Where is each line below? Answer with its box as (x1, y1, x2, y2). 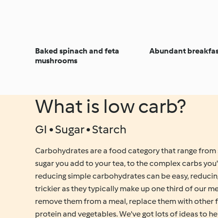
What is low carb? (35, 94, 186, 118)
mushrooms (35, 55, 77, 65)
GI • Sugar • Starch (35, 122, 127, 136)
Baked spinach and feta (35, 46, 119, 55)
